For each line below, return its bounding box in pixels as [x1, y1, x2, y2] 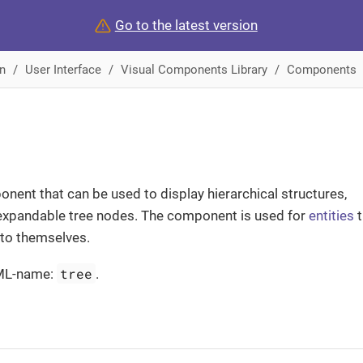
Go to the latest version [114, 17, 258, 33]
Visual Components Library [120, 62, 267, 77]
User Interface [24, 62, 101, 77]
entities [309, 207, 354, 224]
